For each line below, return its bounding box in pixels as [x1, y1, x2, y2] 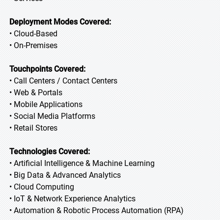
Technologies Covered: [9, 147, 90, 156]
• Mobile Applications [9, 100, 82, 109]
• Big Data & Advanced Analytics [9, 170, 121, 180]
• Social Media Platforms [9, 111, 95, 121]
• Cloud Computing [9, 182, 74, 192]
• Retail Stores [9, 123, 57, 133]
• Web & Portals [9, 88, 62, 97]
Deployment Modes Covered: [9, 17, 111, 27]
